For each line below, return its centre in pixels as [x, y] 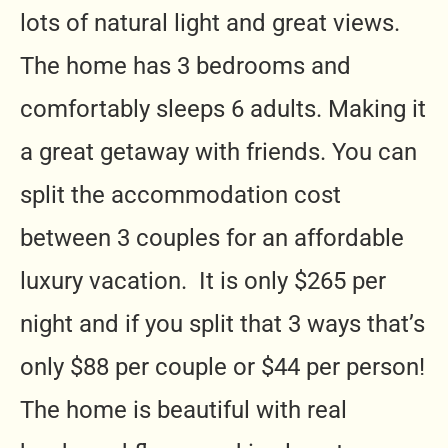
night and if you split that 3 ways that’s [222, 323]
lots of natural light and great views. [210, 22]
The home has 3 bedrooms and [185, 65]
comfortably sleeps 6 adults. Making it [223, 108]
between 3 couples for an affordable [212, 237]
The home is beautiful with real [183, 409]
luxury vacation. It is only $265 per [203, 280]
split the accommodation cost [180, 194]
